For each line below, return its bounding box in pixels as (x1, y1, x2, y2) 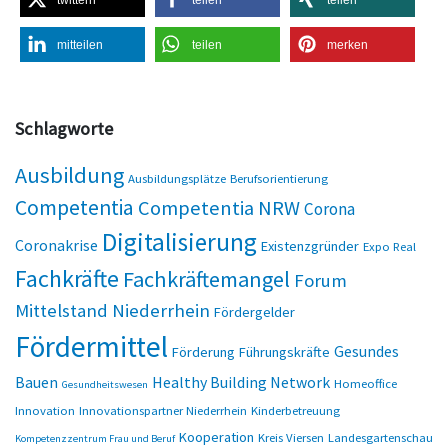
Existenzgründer (261, 236, 359, 255)
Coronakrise (15, 234, 98, 255)
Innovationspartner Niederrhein (79, 401, 247, 418)
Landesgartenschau (328, 428, 433, 445)
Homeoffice (334, 374, 397, 391)
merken (327, 37, 368, 52)
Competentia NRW (138, 194, 300, 221)
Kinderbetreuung (251, 401, 340, 418)
